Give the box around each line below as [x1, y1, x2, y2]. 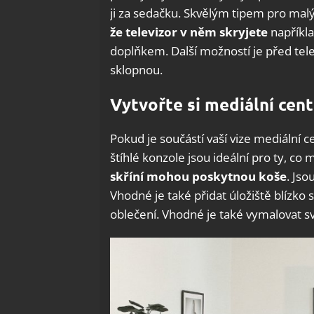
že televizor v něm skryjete [110, 23, 268, 40]
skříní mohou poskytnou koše [110, 168, 287, 184]
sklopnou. [110, 61, 163, 78]
